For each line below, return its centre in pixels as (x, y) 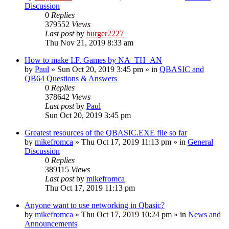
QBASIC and (182, 69)
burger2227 (105, 33)
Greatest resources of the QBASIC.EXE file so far (106, 132)
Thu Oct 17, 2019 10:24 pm (127, 214)
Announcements (51, 223)
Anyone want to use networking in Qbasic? (95, 205)
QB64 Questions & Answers (71, 78)
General (200, 142)
